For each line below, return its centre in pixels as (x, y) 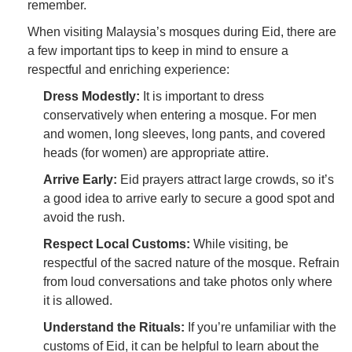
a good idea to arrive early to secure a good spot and (189, 199)
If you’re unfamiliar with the (260, 328)
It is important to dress (202, 97)
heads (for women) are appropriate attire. (156, 153)
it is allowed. (78, 301)
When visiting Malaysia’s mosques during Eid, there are (182, 32)
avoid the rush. (84, 218)
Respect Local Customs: (117, 244)
